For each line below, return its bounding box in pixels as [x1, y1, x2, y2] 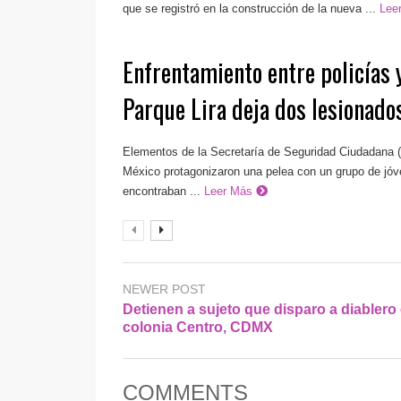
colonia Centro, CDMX [123, 319, 273, 335]
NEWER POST [123, 281, 206, 296]
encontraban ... [123, 183, 201, 198]
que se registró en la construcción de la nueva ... [123, 2, 377, 16]
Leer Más [204, 183, 257, 198]
